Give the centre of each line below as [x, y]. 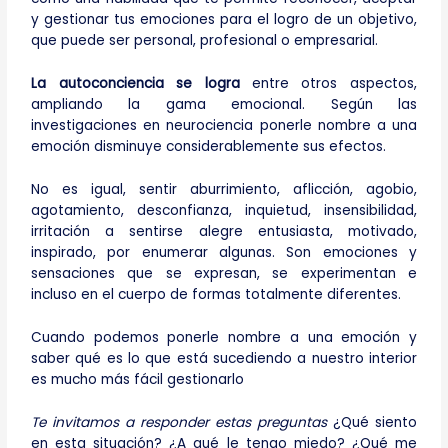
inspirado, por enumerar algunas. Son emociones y [224, 253]
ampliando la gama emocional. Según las [224, 105]
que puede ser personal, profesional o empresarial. [205, 41]
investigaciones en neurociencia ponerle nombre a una [224, 126]
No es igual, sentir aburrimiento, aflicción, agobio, [224, 190]
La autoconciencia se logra [135, 84]
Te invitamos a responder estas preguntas [182, 422]
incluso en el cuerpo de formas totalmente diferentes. [216, 295]
